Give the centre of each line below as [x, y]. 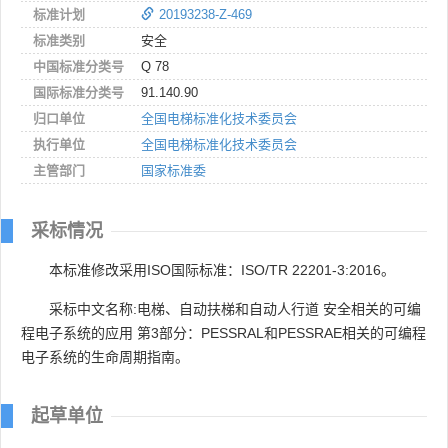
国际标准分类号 [78, 92]
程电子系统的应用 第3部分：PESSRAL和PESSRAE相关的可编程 [223, 332]
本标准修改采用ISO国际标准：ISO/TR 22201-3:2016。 [222, 269]
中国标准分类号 [78, 66]
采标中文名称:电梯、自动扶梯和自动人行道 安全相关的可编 [235, 308]
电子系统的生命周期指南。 [105, 356]
